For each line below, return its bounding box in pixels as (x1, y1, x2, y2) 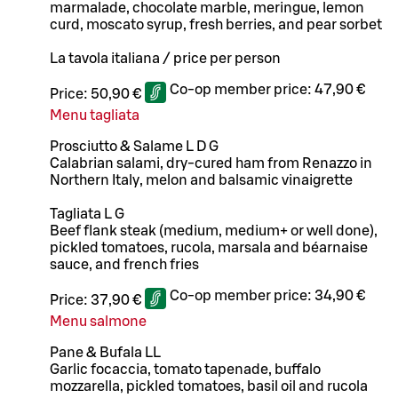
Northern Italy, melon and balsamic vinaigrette (50, 172, 353, 187)
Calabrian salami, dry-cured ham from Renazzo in (50, 155, 372, 171)
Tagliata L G (50, 206, 124, 221)
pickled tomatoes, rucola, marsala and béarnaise (50, 240, 368, 255)
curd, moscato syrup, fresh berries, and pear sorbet (50, 17, 382, 32)
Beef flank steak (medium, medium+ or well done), (50, 223, 378, 238)
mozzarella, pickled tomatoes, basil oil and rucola (50, 378, 368, 394)
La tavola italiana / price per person (50, 51, 281, 66)
